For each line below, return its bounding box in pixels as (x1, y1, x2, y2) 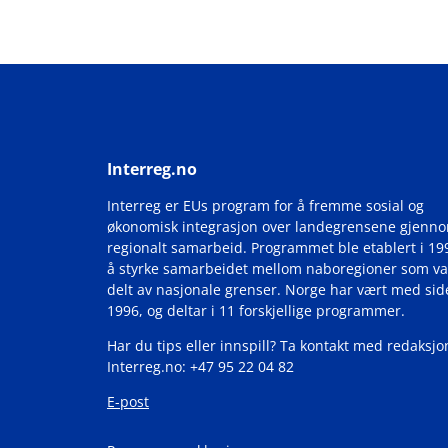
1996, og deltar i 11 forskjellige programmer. (107, 301, 405, 320)
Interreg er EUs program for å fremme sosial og (107, 196, 424, 215)
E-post (107, 392, 149, 411)
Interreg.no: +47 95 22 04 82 (107, 357, 294, 376)
